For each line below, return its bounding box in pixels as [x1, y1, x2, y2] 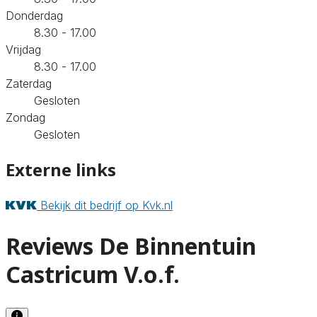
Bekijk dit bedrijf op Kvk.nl [40, 197, 173, 212]
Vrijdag [6, 42, 41, 57]
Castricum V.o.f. [6, 259, 180, 290]
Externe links [6, 157, 116, 181]
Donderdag [6, 8, 63, 23]
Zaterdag [6, 76, 52, 91]
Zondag [6, 110, 45, 125]
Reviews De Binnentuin [6, 231, 256, 262]
